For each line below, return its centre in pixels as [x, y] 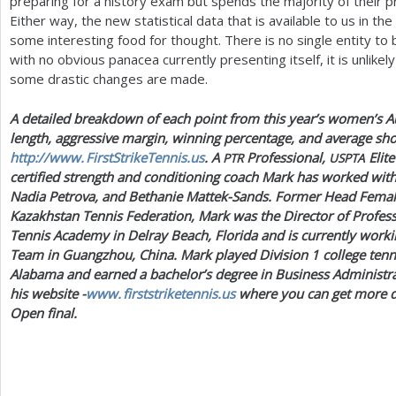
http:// [29, 157]
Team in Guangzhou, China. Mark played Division [160, 254]
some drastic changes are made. [109, 79]
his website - [48, 293]
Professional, [286, 157]
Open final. [43, 312]
